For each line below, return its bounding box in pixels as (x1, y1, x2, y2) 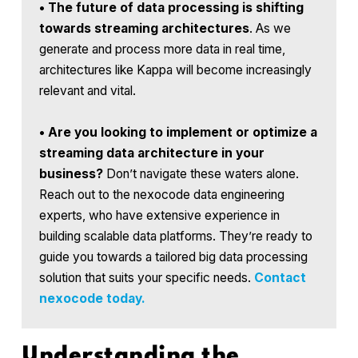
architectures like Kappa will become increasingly (39, 62, 312, 78)
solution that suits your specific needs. (39, 269, 255, 285)
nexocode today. (39, 290, 146, 306)
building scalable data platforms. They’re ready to (39, 228, 313, 244)
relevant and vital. (39, 82, 137, 98)
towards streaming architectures (39, 20, 250, 36)
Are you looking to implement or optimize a (48, 124, 318, 140)
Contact (254, 269, 307, 285)
